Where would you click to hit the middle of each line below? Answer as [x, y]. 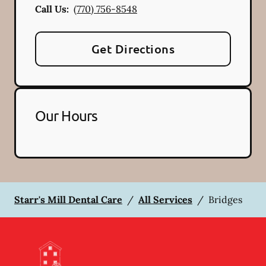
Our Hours [66, 115]
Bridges [225, 199]
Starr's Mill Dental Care [68, 199]
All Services [165, 199]
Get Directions [133, 49]
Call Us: [52, 9]
